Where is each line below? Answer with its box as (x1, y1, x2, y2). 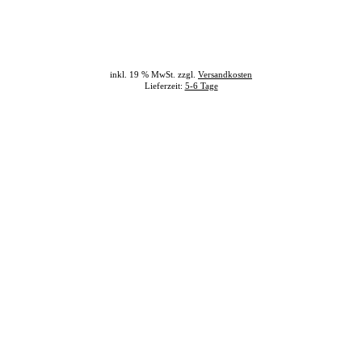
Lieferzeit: (144, 81, 185, 90)
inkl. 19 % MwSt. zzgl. (110, 69, 198, 79)
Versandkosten (198, 69, 252, 79)
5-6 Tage (184, 81, 218, 90)
